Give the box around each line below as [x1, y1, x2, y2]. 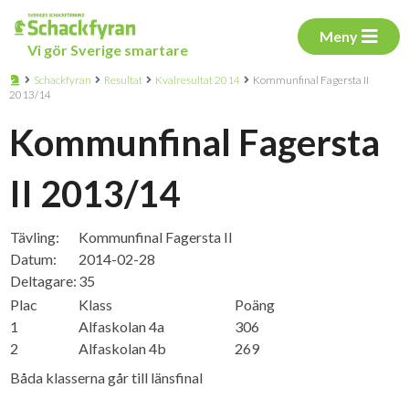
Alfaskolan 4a [79, 318, 164, 335]
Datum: [10, 250, 57, 267]
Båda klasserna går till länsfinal [10, 369, 203, 386]
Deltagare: [10, 272, 77, 289]
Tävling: [10, 228, 59, 246]
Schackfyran [34, 73, 91, 87]
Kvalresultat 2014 [155, 73, 240, 87]
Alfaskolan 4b [79, 340, 166, 357]
